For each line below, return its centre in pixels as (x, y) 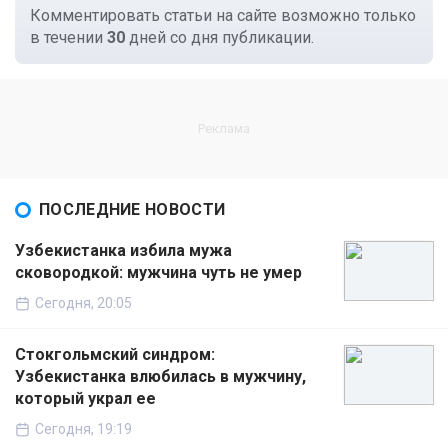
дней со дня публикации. (219, 38)
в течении (68, 38)
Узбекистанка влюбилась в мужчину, (160, 377)
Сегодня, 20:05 (83, 303)
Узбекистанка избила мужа (123, 251)
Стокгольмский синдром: (115, 355)
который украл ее (85, 399)
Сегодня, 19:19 (83, 429)
